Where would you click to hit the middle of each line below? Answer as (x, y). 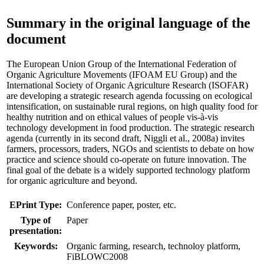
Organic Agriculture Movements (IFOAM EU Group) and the (122, 74)
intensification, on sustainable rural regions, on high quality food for (132, 106)
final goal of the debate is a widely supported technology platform (128, 170)
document (36, 39)
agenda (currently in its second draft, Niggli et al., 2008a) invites (126, 138)
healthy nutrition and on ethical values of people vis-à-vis (112, 117)
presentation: (36, 230)
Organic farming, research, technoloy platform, (154, 246)
